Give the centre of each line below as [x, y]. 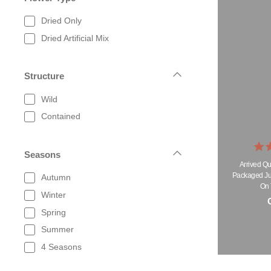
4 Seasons [61, 247]
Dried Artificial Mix [75, 38]
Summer [57, 230]
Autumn [56, 178]
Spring [54, 212]
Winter [54, 194]
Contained [61, 116]
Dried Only [61, 21]
